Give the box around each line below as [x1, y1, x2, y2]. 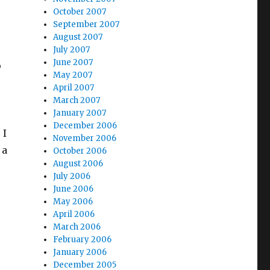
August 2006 [53, 159, 104, 169]
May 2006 [53, 196, 93, 207]
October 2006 [53, 146, 107, 156]
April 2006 [53, 209, 95, 219]
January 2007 [53, 108, 107, 118]
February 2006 [53, 234, 112, 245]
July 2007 [53, 45, 90, 55]
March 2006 [53, 222, 101, 232]
